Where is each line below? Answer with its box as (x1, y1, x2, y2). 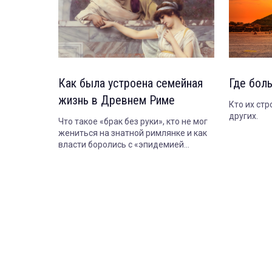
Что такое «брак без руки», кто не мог (58, 117, 208, 127)
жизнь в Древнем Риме (58, 93, 175, 108)
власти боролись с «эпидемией (58, 140, 184, 150)
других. (229, 111, 259, 121)
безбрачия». (58, 151, 107, 161)
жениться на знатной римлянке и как (58, 128, 207, 138)
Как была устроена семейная (58, 76, 203, 91)
